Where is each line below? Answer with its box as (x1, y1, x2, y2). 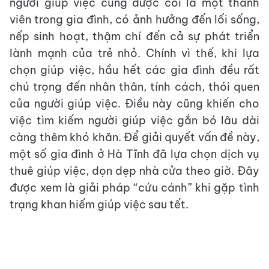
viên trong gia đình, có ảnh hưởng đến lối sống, (10, 13, 259, 26)
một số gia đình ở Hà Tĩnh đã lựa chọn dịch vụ (10, 147, 259, 161)
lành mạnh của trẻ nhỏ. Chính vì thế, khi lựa (10, 46, 259, 60)
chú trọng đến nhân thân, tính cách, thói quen (10, 80, 259, 94)
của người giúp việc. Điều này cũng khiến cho (10, 97, 259, 110)
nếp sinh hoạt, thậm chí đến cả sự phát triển (10, 29, 259, 43)
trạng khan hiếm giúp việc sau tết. (10, 198, 189, 211)
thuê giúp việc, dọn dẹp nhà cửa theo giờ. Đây (10, 164, 259, 178)
